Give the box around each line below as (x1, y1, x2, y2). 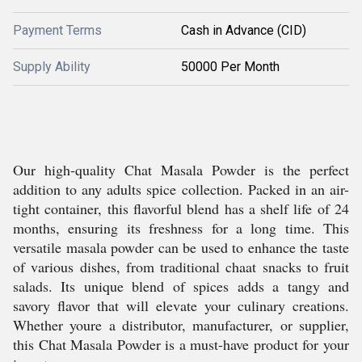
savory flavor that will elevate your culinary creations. (13, 296, 349, 315)
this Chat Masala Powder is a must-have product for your (13, 335, 349, 354)
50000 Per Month (181, 59, 280, 74)
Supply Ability (13, 59, 90, 74)
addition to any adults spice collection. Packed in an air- (13, 179, 349, 199)
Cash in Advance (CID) (181, 23, 306, 38)
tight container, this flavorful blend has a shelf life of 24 (13, 199, 349, 218)
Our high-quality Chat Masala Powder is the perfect (13, 160, 349, 179)
